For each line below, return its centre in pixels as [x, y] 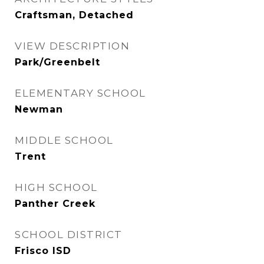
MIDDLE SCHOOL [64, 140]
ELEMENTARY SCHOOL [80, 93]
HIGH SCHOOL [56, 187]
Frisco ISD [43, 251]
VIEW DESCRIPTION [72, 46]
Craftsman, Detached [74, 15]
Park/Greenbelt [57, 62]
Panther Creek [55, 204]
